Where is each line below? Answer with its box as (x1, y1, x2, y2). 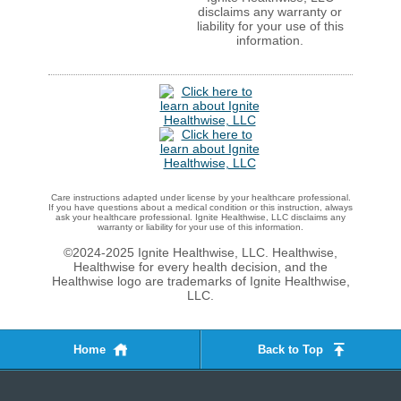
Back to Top (258, 343, 323, 356)
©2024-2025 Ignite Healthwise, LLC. (64, 244, 272, 260)
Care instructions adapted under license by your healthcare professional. (50, 192, 351, 202)
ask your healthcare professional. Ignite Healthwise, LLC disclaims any (55, 212, 346, 222)
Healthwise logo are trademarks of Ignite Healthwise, (51, 273, 350, 288)
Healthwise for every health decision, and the (73, 259, 328, 274)
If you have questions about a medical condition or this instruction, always (48, 202, 353, 212)
